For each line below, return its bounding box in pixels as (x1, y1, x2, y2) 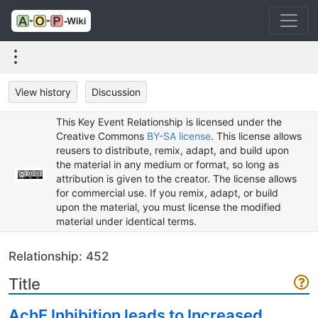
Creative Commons (55, 130, 147, 142)
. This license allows (210, 130, 302, 142)
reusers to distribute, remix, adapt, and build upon (55, 144, 289, 156)
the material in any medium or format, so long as (55, 158, 279, 170)
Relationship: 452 (9, 249, 109, 263)
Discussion (92, 86, 141, 98)
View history (15, 86, 71, 98)
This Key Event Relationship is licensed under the (55, 116, 282, 128)
